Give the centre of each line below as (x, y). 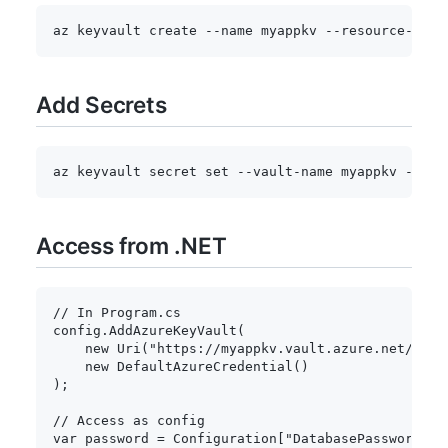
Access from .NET (131, 245)
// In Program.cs (117, 312)
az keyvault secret (129, 171)
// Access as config (129, 420)
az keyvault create (129, 30)
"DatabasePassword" (357, 438)
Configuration (221, 438)
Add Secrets (101, 104)
